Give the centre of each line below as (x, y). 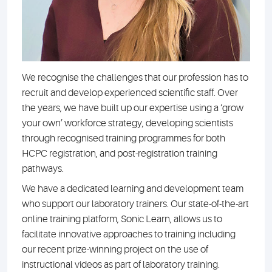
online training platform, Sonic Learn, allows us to (122, 219)
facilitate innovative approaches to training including (129, 234)
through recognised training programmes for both (124, 138)
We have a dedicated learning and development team (133, 189)
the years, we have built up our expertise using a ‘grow (133, 108)
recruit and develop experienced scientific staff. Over (130, 93)
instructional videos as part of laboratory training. (121, 264)
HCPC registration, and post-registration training (120, 153)
